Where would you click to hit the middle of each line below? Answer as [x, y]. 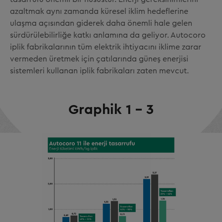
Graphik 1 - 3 [111, 110]
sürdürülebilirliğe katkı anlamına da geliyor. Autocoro [108, 35]
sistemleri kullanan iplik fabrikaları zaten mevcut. [99, 71]
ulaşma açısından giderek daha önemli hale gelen [101, 24]
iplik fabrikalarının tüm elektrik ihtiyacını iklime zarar [106, 47]
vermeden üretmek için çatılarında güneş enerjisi [99, 59]
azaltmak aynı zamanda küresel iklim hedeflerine [99, 12]
